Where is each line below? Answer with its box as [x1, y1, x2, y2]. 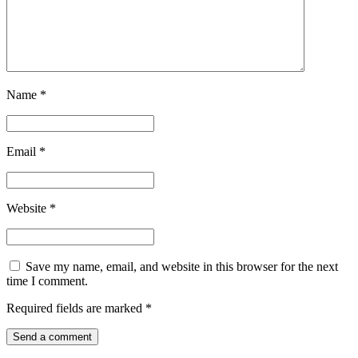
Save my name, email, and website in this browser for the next [26, 260, 338, 274]
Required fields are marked [6, 301, 145, 316]
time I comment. [6, 274, 88, 288]
